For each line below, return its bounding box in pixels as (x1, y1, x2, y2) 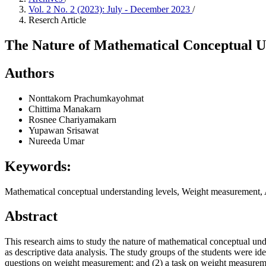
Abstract (5, 208, 58, 224)
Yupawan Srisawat (28, 125, 99, 135)
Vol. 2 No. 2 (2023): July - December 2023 (28, 4, 192, 14)
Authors (5, 65, 54, 81)
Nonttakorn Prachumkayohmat (28, 93, 144, 103)
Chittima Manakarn (28, 103, 101, 114)
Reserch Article (28, 15, 86, 25)
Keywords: (5, 158, 71, 174)
